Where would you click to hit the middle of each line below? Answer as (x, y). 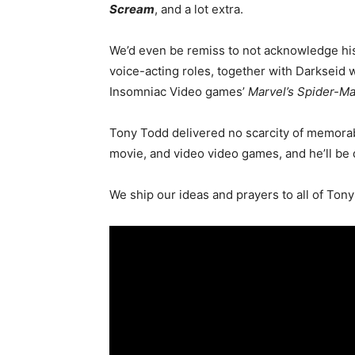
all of (310, 194)
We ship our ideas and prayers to (203, 194)
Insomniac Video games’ (179, 91)
